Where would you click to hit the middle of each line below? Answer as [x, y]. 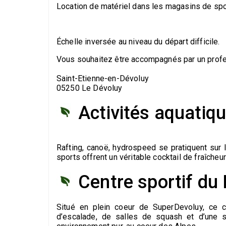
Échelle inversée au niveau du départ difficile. [138, 42]
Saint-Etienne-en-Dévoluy [103, 79]
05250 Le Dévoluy [90, 88]
